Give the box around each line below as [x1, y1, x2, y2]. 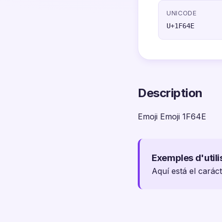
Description [138, 86, 203, 100]
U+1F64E [166, 22, 194, 30]
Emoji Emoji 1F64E [138, 111, 206, 121]
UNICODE [166, 9, 197, 17]
